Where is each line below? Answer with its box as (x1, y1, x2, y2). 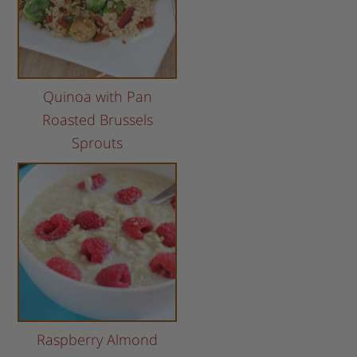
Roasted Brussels (41, 110, 153, 130)
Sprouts (72, 133, 124, 153)
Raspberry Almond (37, 330, 159, 350)
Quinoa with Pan (42, 87, 152, 107)
